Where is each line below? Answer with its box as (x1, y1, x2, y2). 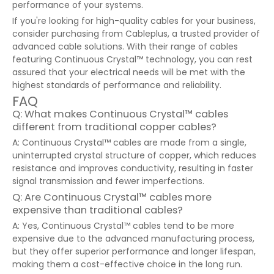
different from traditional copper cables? (12, 120, 217, 134)
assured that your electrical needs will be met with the (12, 66, 245, 78)
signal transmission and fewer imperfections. (12, 175, 204, 187)
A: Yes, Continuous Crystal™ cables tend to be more (12, 220, 234, 232)
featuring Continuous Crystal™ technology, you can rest (12, 53, 253, 65)
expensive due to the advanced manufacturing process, (12, 232, 254, 245)
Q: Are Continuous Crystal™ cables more (12, 190, 212, 204)
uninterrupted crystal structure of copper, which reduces (12, 149, 256, 161)
